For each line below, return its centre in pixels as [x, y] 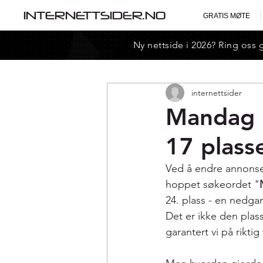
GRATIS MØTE [226, 16]
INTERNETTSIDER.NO [95, 15]
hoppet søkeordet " [213, 184]
